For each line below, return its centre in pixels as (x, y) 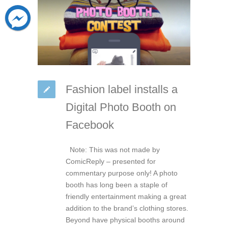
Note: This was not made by (113, 149)
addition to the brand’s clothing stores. (127, 208)
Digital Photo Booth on (121, 107)
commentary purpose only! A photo (122, 173)
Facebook (90, 125)
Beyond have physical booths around (125, 220)
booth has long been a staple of (117, 184)
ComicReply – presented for (111, 161)
